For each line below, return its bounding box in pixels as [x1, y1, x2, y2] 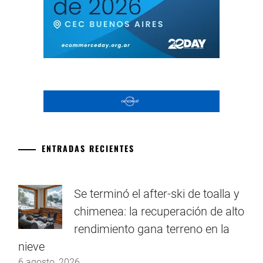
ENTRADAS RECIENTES [41, 142, 134, 154]
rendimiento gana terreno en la [73, 222, 230, 236]
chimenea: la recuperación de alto [73, 204, 244, 218]
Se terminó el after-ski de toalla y [73, 187, 240, 201]
